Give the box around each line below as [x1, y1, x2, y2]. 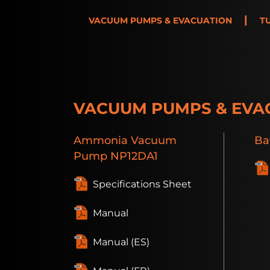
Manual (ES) [93, 236, 149, 248]
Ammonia [74, 134, 128, 147]
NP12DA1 [107, 149, 158, 163]
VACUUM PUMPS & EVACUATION [88, 15, 232, 27]
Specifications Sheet [93, 178, 192, 190]
